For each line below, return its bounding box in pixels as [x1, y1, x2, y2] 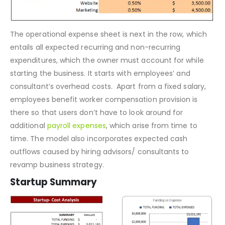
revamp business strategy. [10, 184, 106, 195]
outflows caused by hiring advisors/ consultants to [10, 171, 189, 182]
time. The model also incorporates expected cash [10, 158, 188, 169]
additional [10, 145, 47, 156]
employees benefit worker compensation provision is [10, 119, 198, 130]
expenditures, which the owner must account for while [10, 80, 204, 90]
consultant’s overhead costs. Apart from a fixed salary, [10, 106, 206, 117]
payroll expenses [47, 145, 106, 156]
